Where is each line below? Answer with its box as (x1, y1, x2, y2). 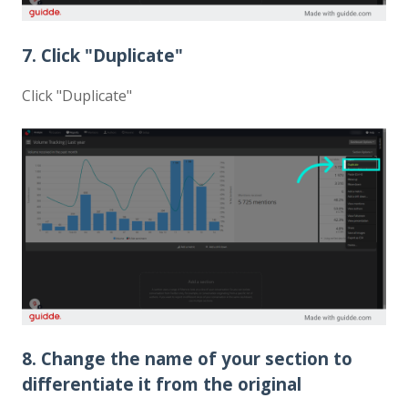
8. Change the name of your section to (22, 347, 352, 371)
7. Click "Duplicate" (22, 43, 183, 66)
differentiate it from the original (22, 372, 301, 396)
